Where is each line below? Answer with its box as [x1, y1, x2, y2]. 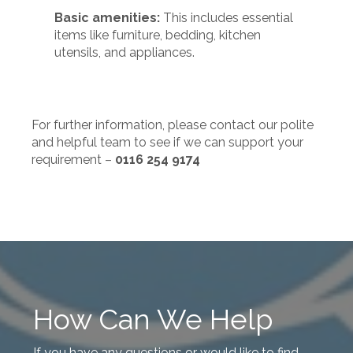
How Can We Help [33, 303, 273, 336]
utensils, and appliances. [54, 45, 195, 60]
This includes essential [160, 10, 294, 25]
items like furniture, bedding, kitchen [54, 28, 262, 43]
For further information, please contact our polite [32, 117, 314, 132]
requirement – [32, 152, 115, 167]
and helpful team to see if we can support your [32, 135, 303, 150]
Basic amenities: [54, 10, 161, 25]
